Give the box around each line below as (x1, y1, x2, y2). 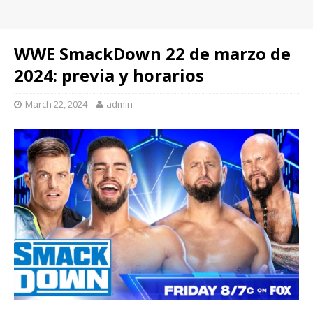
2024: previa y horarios (14, 64, 204, 87)
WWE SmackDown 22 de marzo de (14, 42, 291, 65)
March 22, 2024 (25, 98, 87, 110)
